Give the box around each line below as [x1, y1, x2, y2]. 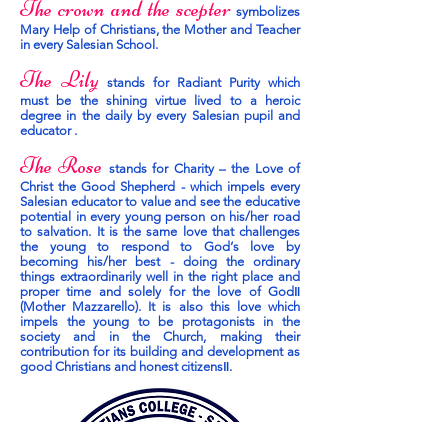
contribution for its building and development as [20, 344, 300, 359]
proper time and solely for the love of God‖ [20, 284, 300, 299]
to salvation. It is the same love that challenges [20, 224, 300, 239]
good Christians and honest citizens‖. [20, 359, 232, 374]
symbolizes [236, 4, 301, 19]
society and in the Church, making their [20, 329, 300, 344]
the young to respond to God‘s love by [20, 239, 300, 254]
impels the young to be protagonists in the [20, 314, 300, 329]
